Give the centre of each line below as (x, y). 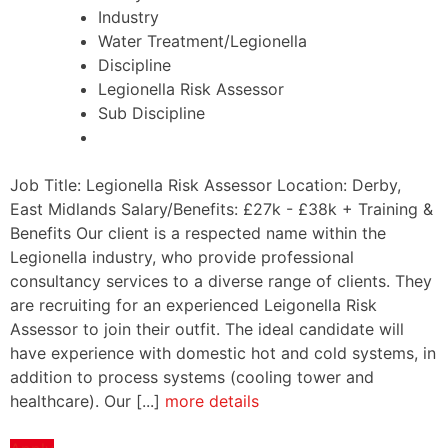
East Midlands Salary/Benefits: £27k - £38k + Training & (221, 208)
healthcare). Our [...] (87, 400)
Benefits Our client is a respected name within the (198, 232)
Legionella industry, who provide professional (182, 256)
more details (212, 400)
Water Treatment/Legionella (202, 40)
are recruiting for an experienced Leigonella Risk (193, 304)
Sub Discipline (151, 112)
